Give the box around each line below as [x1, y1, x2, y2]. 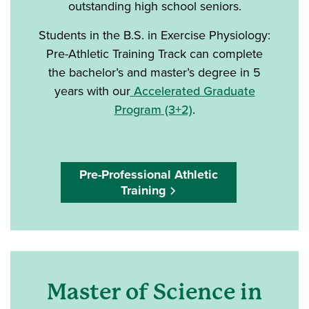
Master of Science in [47, 279, 262, 306]
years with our [54, 82, 130, 100]
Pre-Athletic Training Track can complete [46, 45, 263, 63]
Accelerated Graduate [130, 82, 255, 100]
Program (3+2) [114, 101, 192, 119]
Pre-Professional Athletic [79, 166, 218, 184]
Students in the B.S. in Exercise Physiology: [39, 26, 270, 44]
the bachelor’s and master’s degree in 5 [48, 63, 261, 81]
